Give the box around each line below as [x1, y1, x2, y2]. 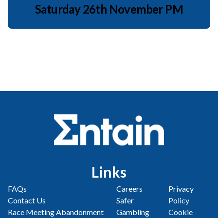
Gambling [116, 207, 149, 217]
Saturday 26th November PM [35, 2, 183, 17]
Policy [168, 196, 190, 205]
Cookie [168, 207, 193, 217]
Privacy [168, 184, 194, 194]
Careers [116, 184, 143, 194]
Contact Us [8, 196, 46, 205]
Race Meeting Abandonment [8, 207, 104, 217]
